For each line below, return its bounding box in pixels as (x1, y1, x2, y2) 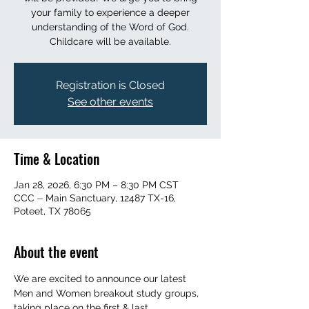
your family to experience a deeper (31, 7, 190, 18)
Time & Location (14, 148, 99, 169)
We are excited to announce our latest (14, 273, 189, 284)
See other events (68, 95, 153, 108)
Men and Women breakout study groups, (14, 288, 201, 299)
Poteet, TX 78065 (14, 206, 91, 217)
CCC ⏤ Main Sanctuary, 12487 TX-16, (14, 192, 176, 203)
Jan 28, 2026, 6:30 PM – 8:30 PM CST (14, 179, 179, 190)
